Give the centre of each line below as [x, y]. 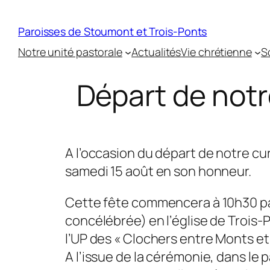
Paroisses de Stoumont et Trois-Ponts [113, 32]
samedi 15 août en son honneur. [158, 171]
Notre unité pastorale [70, 52]
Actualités [156, 52]
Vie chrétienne [216, 52]
